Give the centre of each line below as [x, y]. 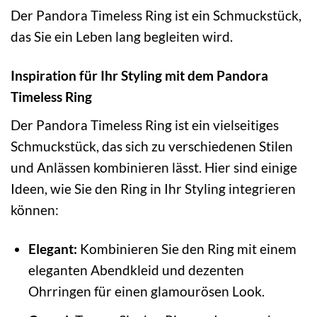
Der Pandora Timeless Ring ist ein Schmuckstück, [156, 16]
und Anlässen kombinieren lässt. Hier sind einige [154, 167]
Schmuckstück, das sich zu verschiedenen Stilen [152, 146]
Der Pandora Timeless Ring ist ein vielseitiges [145, 125]
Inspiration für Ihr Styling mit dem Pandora [139, 76]
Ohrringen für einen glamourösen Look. [146, 291]
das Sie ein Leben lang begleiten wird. [122, 37]
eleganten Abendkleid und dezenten [136, 270]
